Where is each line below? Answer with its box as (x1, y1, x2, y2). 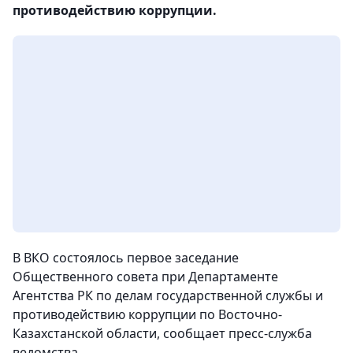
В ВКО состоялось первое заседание (13, 249, 239, 267)
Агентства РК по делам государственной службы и (13, 287, 323, 305)
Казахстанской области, (13, 325, 163, 343)
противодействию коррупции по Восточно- (13, 306, 282, 324)
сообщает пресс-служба (163, 325, 312, 343)
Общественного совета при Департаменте (13, 268, 278, 286)
